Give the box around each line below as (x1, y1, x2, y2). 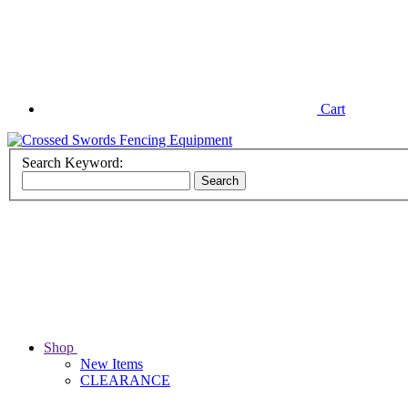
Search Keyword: (22, 155, 123, 171)
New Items (80, 356, 143, 372)
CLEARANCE (80, 372, 170, 389)
